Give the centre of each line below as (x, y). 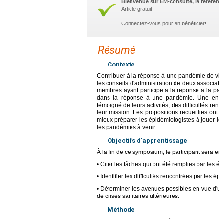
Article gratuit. (137, 9)
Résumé (117, 50)
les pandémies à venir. (127, 127)
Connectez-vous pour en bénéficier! (164, 23)
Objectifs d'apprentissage (147, 141)
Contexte (121, 64)
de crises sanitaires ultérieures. (138, 196)
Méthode (121, 209)
